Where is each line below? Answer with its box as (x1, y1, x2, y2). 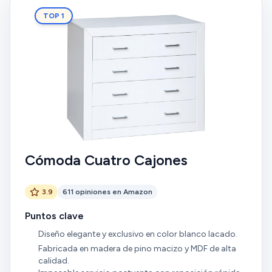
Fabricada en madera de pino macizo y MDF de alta (38, 243, 236, 254)
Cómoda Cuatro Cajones (25, 151, 188, 169)
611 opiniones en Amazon (63, 188, 152, 196)
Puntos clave (25, 210, 84, 222)
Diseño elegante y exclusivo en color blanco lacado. (38, 229, 237, 239)
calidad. (38, 255, 69, 266)
